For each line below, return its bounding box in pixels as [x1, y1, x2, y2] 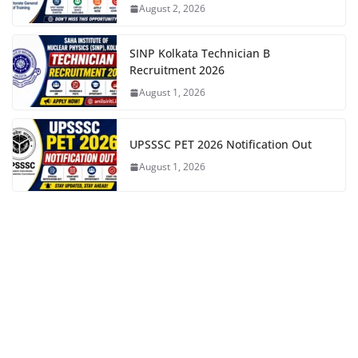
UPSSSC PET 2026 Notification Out [129, 137, 312, 153]
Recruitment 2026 [129, 62, 225, 78]
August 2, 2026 [139, 2, 205, 16]
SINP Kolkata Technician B [129, 46, 270, 62]
